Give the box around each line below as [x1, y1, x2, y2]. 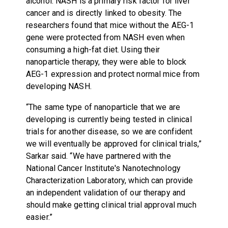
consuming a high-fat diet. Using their [25, 44, 160, 54]
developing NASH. [25, 81, 92, 91]
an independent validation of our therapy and [25, 187, 186, 197]
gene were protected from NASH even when [25, 32, 185, 42]
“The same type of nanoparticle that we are [25, 102, 180, 112]
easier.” [25, 212, 52, 222]
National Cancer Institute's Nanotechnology [25, 163, 181, 173]
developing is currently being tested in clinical [25, 114, 192, 124]
